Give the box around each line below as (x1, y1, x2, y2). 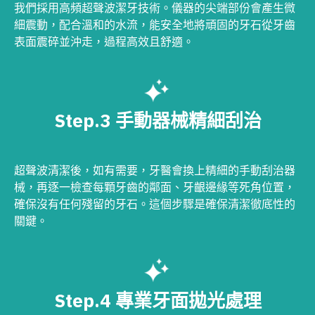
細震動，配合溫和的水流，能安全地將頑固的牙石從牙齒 (14, 18, 295, 32)
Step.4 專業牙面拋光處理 (53, 288, 262, 312)
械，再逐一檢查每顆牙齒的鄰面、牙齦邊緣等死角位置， (14, 180, 295, 195)
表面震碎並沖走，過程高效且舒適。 (14, 34, 194, 49)
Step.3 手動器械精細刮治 (53, 108, 262, 133)
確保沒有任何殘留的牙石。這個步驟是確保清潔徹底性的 (14, 197, 295, 212)
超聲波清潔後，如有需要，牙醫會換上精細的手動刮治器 (14, 163, 295, 178)
